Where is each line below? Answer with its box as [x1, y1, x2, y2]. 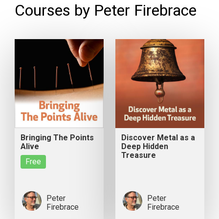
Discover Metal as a [121, 133, 196, 143]
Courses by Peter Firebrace [15, 1, 197, 20]
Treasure [121, 151, 156, 160]
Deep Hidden [121, 142, 169, 152]
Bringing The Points [21, 133, 94, 143]
